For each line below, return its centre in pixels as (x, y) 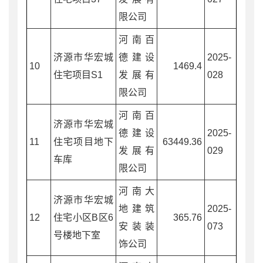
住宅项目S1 (78, 75)
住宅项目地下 (83, 141)
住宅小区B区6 (83, 217)
